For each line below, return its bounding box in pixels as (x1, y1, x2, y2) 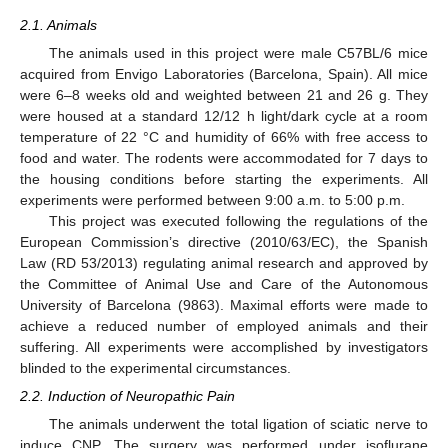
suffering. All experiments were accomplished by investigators (20, 339, 428, 355)
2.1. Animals (20, 16, 97, 33)
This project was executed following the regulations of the (48, 213, 428, 229)
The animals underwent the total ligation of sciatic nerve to (48, 416, 428, 433)
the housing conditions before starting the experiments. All (20, 171, 428, 187)
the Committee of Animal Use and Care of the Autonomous (20, 276, 428, 292)
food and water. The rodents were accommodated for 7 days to (20, 150, 428, 166)
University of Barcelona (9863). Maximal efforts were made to (20, 297, 428, 313)
